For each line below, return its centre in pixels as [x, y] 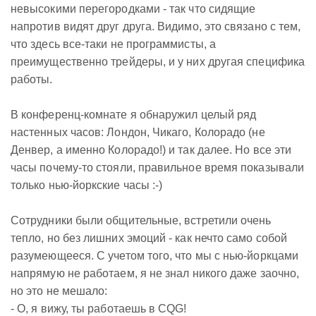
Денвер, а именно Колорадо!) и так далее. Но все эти [151, 150]
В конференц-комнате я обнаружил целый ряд [134, 115]
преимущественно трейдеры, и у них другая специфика [158, 62]
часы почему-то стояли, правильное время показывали [157, 168]
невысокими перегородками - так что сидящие [133, 9]
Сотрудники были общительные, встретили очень [141, 220]
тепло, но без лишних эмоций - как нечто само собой [149, 238]
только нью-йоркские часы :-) [87, 185]
